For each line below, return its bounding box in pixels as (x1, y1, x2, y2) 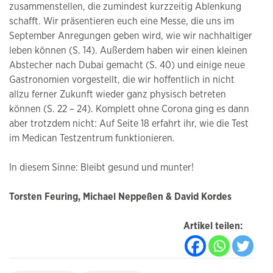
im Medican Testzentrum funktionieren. (9, 133, 175, 144)
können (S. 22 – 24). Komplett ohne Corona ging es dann (9, 104, 249, 115)
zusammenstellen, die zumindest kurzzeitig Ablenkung (9, 2, 241, 12)
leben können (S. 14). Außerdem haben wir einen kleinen (9, 46, 247, 56)
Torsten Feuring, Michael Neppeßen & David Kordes (9, 192, 232, 202)
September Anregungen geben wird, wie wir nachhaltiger (9, 31, 252, 41)
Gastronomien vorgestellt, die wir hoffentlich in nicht (9, 75, 235, 85)
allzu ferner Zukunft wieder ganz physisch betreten (9, 90, 226, 100)
